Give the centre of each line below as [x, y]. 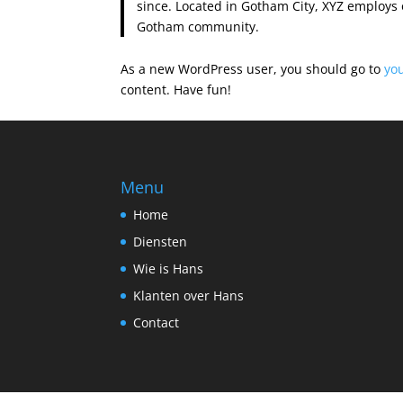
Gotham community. [197, 26]
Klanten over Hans [189, 295]
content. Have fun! [176, 90]
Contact [157, 322]
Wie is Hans [169, 268]
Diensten [161, 241]
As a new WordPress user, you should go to [253, 69]
